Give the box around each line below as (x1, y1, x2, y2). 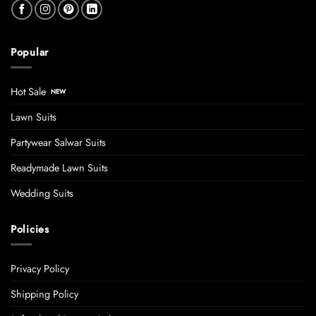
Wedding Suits (11, 185, 73, 200)
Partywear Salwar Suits (11, 134, 106, 150)
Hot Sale (11, 83, 46, 99)
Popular (11, 44, 49, 59)
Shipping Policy (11, 286, 78, 301)
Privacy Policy (11, 260, 69, 276)
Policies (11, 221, 49, 236)
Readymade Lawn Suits (11, 159, 108, 175)
